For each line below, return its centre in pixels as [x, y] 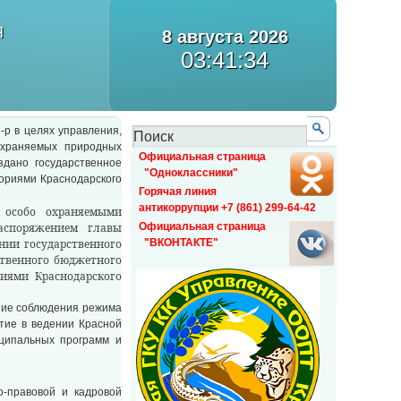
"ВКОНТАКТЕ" [179, 243]
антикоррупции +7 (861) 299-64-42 [227, 208]
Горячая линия [178, 192]
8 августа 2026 [225, 37]
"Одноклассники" [188, 173]
